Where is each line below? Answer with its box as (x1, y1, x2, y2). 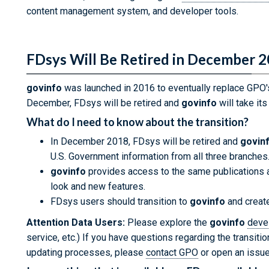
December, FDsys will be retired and (26, 97, 181, 109)
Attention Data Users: (26, 217, 125, 228)
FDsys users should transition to (50, 196, 190, 207)
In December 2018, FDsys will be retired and (50, 136, 240, 147)
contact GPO (146, 247, 198, 258)
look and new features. (50, 181, 145, 192)
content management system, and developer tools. (26, 5, 238, 17)
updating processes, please (26, 247, 146, 258)
